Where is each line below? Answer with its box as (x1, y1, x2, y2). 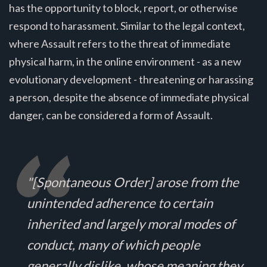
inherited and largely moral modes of (27, 215, 235, 232)
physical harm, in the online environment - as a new (9, 54, 241, 68)
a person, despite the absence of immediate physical (9, 90, 249, 104)
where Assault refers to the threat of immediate (9, 36, 231, 50)
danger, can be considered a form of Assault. (9, 108, 213, 122)
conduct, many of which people (27, 236, 200, 253)
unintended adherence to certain (27, 194, 213, 211)
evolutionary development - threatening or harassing (9, 72, 253, 86)
